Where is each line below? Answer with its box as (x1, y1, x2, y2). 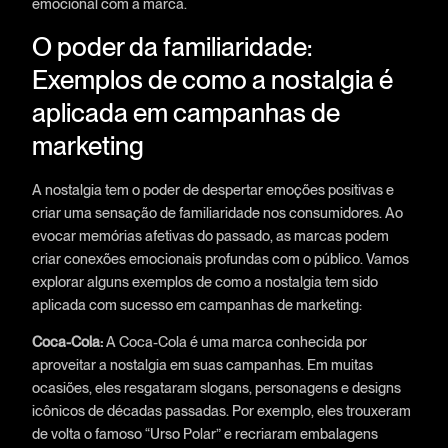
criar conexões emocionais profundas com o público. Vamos (31, 249, 409, 267)
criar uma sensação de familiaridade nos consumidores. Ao (31, 203, 403, 221)
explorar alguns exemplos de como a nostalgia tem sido (31, 272, 378, 290)
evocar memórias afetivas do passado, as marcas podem (31, 226, 389, 244)
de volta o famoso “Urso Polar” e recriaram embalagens (31, 424, 378, 442)
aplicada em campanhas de (31, 96, 340, 128)
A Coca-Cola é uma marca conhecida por (102, 332, 367, 350)
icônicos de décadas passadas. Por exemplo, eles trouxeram (31, 401, 411, 419)
